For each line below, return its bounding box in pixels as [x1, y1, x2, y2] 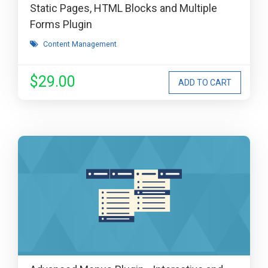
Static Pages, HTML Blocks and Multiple [30, 2, 217, 14]
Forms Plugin [30, 18, 92, 31]
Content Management [43, 39, 117, 48]
